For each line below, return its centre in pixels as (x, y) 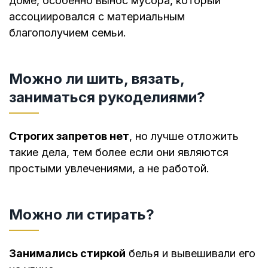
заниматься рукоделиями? (107, 98)
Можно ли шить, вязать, (97, 79)
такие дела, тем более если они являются (119, 153)
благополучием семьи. (68, 33)
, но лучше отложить (184, 136)
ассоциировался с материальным (97, 17)
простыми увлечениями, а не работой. (109, 169)
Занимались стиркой (67, 253)
